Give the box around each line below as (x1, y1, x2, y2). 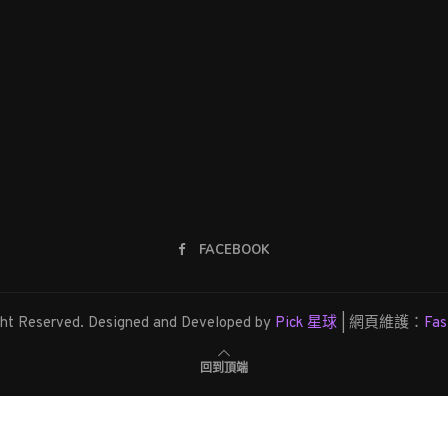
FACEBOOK (199, 241, 270, 260)
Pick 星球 (275, 314, 337, 334)
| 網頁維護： (337, 314, 424, 334)
